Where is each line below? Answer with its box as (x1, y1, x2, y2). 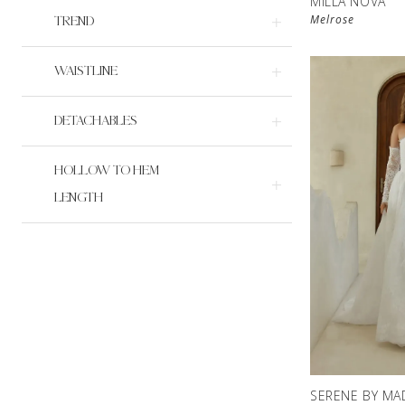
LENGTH (54, 191, 103, 205)
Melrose (310, 12, 354, 28)
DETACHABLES (54, 114, 137, 128)
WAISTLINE (54, 64, 118, 79)
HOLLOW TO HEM (54, 164, 159, 178)
